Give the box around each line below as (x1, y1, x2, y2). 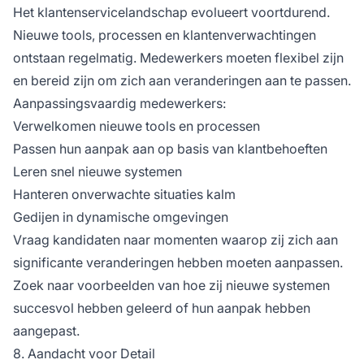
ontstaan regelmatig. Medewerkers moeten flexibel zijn (13, 49, 344, 66)
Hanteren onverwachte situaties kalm (13, 185, 236, 202)
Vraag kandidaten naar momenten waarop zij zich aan (13, 231, 338, 248)
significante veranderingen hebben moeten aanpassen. (13, 253, 343, 271)
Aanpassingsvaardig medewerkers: (13, 94, 226, 111)
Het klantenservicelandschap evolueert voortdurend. (13, 3, 330, 20)
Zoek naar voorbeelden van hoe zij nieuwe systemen (13, 276, 330, 293)
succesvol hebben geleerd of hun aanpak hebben (13, 299, 310, 316)
